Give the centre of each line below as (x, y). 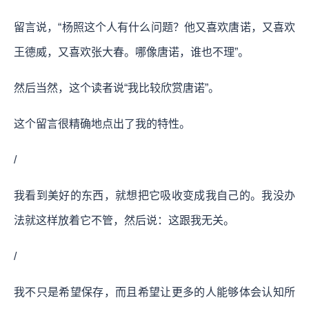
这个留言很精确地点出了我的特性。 (102, 123)
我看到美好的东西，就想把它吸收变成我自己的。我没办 (154, 195)
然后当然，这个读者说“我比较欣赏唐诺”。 (117, 88)
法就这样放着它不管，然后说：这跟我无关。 (124, 220)
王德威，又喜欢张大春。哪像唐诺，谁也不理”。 (131, 52)
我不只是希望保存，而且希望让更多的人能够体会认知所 (154, 292)
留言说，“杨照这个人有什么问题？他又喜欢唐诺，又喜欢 (154, 27)
